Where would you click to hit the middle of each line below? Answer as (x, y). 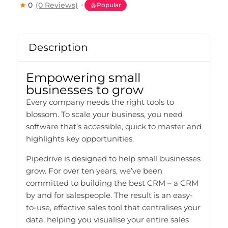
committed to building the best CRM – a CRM (112, 183)
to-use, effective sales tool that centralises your (113, 208)
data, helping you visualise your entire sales (107, 220)
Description (58, 48)
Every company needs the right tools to (100, 102)
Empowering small (83, 78)
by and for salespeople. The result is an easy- (109, 195)
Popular (109, 5)
